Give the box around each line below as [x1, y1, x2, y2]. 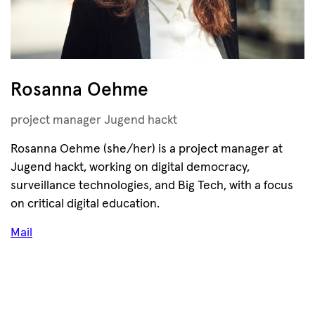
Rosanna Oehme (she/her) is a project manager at [11, 143, 283, 155]
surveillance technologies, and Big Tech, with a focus [11, 179, 293, 192]
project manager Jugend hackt [11, 114, 177, 127]
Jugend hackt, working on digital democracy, [11, 161, 250, 174]
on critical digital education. [11, 198, 160, 210]
